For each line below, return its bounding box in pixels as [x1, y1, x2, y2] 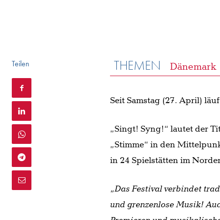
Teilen [12, 58, 29, 69]
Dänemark [170, 60, 217, 73]
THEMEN [114, 56, 161, 74]
